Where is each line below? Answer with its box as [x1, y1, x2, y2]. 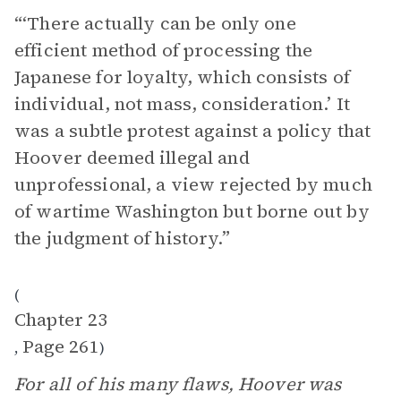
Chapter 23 [14, 307, 108, 332]
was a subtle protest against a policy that [14, 118, 371, 143]
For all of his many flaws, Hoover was [14, 371, 342, 397]
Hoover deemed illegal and [14, 145, 250, 170]
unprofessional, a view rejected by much [14, 172, 372, 197]
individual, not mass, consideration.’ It [14, 91, 350, 116]
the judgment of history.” [14, 226, 230, 251]
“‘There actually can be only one [14, 11, 296, 36]
